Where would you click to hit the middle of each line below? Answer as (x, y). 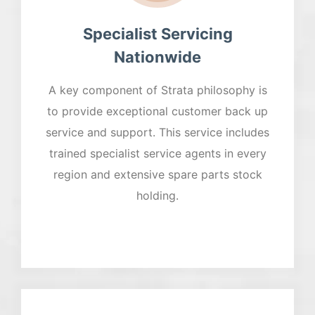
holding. (157, 196)
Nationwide (157, 57)
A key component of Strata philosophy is (157, 90)
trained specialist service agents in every (157, 154)
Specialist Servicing (157, 34)
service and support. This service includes (157, 133)
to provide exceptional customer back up (157, 111)
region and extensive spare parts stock (157, 175)
